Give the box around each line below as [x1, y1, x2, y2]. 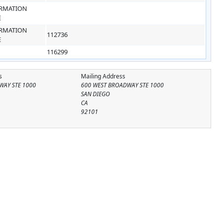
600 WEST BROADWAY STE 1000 [80, 80, 164, 89]
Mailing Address [80, 72, 125, 80]
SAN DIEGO [80, 89, 110, 98]
